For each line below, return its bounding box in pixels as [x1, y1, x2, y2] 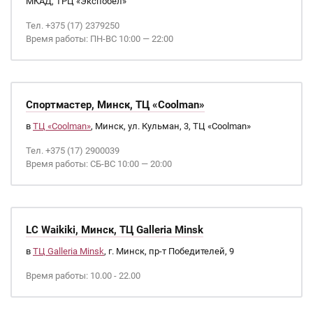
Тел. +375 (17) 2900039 [26, 145, 119, 156]
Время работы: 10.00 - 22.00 [26, 270, 140, 281]
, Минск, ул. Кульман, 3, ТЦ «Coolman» [91, 121, 251, 131]
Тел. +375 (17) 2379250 [26, 20, 119, 31]
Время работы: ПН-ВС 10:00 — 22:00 [26, 34, 173, 44]
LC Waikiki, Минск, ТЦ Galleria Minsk [26, 224, 203, 236]
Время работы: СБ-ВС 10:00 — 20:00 [26, 159, 172, 169]
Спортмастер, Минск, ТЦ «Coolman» [26, 99, 205, 111]
